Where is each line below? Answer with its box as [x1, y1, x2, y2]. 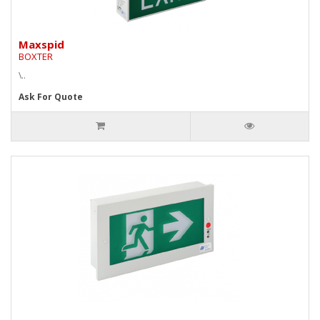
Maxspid [19, 36, 64, 51]
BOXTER [19, 49, 53, 63]
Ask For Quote [19, 90, 83, 103]
